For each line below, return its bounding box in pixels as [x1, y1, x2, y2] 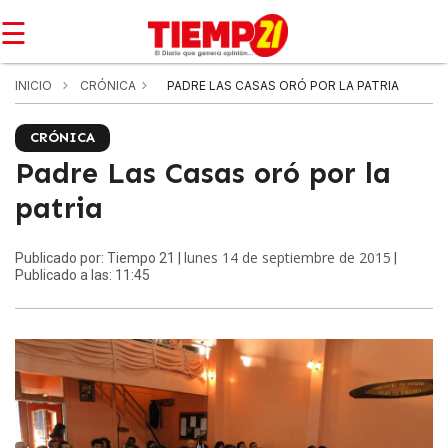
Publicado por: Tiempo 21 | [15, 250, 184, 266]
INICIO [15, 78, 52, 93]
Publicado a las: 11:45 [15, 267, 150, 283]
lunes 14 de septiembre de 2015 [184, 248, 391, 267]
